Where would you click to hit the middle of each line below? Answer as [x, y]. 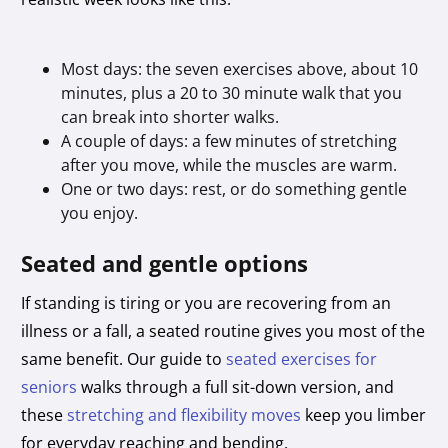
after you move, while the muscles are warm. [229, 164]
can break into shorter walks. [170, 116]
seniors [49, 386]
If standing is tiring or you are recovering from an [206, 302]
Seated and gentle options [165, 262]
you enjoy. [100, 212]
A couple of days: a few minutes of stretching [229, 140]
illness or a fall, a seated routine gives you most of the [223, 330]
